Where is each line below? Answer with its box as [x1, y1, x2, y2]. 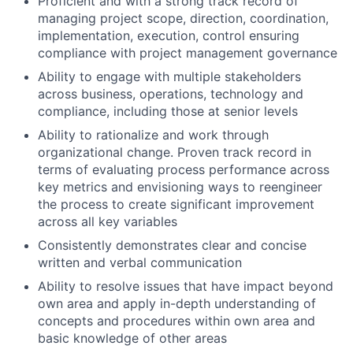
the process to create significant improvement [38, 196, 314, 212]
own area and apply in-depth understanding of [38, 295, 316, 311]
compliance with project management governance [38, 45, 337, 61]
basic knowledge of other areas [38, 330, 227, 346]
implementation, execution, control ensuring [38, 28, 299, 43]
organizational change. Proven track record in [38, 144, 311, 160]
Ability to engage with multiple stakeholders [38, 69, 301, 84]
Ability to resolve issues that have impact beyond [38, 278, 333, 294]
